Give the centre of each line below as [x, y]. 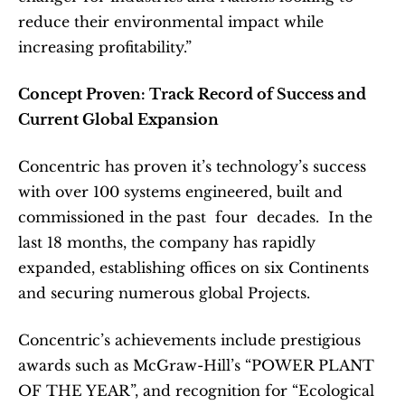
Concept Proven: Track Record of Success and [192, 94]
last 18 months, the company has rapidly [167, 243]
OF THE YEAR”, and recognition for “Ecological [196, 391]
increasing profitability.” [105, 47]
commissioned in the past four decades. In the [195, 217]
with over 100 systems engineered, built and [180, 192]
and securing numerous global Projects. [169, 293]
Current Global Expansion [118, 120]
